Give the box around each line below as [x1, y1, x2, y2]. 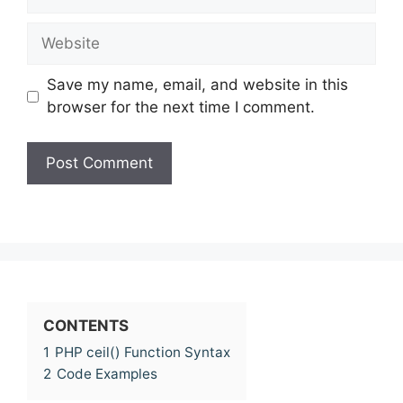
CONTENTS [43, 317, 129, 336]
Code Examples [57, 365, 157, 383]
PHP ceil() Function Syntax [55, 344, 230, 362]
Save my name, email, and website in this [46, 76, 348, 94]
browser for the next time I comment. [46, 98, 315, 117]
